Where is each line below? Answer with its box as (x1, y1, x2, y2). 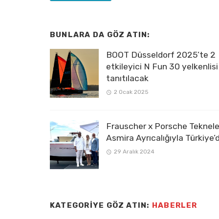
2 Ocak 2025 (113, 88, 149, 95)
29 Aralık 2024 (113, 148, 154, 155)
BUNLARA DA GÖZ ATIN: (50, 30, 151, 40)
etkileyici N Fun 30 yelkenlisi (106, 61, 218, 71)
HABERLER (152, 200, 197, 210)
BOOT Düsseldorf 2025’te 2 (106, 49, 216, 60)
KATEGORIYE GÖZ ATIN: (50, 200, 152, 210)
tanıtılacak (106, 73, 149, 83)
